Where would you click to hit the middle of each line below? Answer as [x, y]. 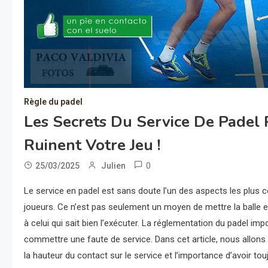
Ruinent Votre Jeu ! [92, 145]
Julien [113, 166]
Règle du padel [53, 102]
